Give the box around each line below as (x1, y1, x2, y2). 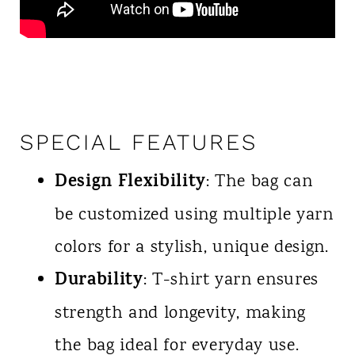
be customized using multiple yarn (54, 203, 334, 229)
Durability (54, 267, 143, 296)
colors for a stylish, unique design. (54, 235, 329, 261)
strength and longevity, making (54, 301, 306, 327)
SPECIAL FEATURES (19, 129, 258, 156)
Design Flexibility (54, 169, 206, 198)
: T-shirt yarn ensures (143, 268, 319, 294)
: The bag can (205, 170, 313, 196)
